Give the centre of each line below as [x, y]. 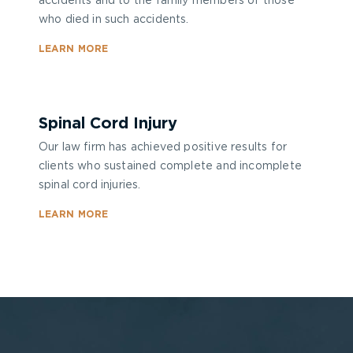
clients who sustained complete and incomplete [170, 166]
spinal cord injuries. [89, 185]
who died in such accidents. [113, 20]
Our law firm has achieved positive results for [163, 147]
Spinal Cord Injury [108, 124]
